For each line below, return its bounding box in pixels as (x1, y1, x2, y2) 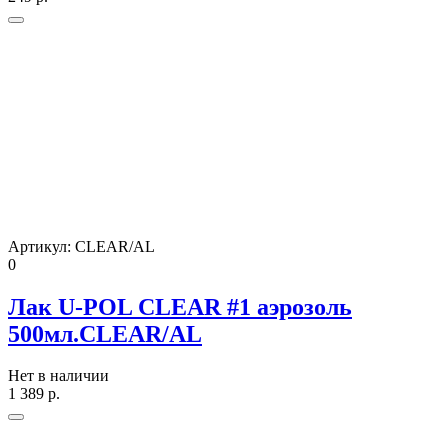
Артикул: (8, 237, 75, 255)
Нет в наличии (8, 367, 109, 385)
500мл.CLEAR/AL (8, 320, 202, 347)
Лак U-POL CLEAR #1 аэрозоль (8, 293, 352, 320)
